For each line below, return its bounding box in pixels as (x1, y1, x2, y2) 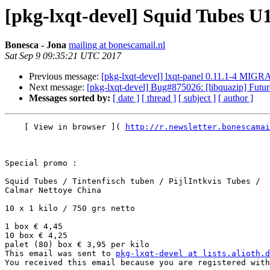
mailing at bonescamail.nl (69, 40, 165, 51)
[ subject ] (178, 93, 216, 104)
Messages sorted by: (29, 93, 110, 104)
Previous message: (29, 71, 101, 82)
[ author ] (218, 93, 253, 104)
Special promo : (5, 159, 77, 168)
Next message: (29, 82, 87, 93)
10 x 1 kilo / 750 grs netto (5, 204, 135, 213)
